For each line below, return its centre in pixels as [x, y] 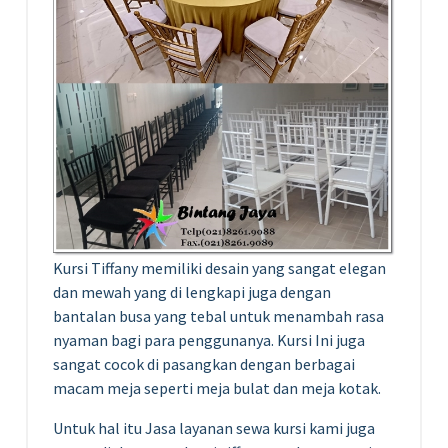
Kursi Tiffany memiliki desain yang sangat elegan [219, 267]
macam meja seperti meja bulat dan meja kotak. [217, 387]
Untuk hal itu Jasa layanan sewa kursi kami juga [214, 427]
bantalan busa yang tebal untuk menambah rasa [218, 315]
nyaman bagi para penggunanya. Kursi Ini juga [209, 339]
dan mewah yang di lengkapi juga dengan [192, 291]
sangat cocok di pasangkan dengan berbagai [204, 363]
